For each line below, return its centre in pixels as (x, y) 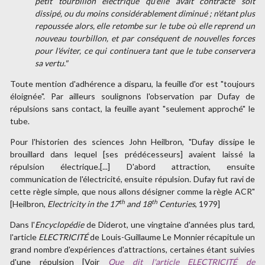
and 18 (138, 204)
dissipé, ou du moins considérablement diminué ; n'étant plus (145, 14)
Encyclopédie (59, 225)
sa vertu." (51, 63)
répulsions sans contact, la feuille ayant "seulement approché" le (132, 109)
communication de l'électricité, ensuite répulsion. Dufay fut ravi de (132, 179)
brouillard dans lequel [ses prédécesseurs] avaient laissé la (132, 154)
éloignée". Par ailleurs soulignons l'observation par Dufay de (132, 96)
